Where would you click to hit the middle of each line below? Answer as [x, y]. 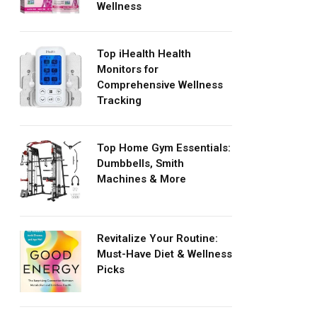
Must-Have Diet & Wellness [165, 254]
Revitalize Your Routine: [157, 238]
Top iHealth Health [144, 53]
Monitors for [128, 69]
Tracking [119, 100]
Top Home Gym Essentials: [164, 148]
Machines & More [142, 179]
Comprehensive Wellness [160, 85]
